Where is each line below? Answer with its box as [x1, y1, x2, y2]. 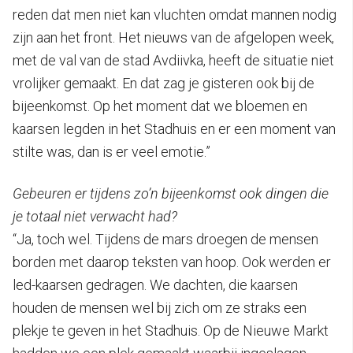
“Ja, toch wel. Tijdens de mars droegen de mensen [13, 230, 318, 247]
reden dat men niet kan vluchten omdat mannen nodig [13, 6, 336, 23]
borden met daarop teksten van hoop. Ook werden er [13, 253, 331, 270]
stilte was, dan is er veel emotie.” [13, 143, 210, 160]
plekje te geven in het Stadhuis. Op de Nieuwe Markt [13, 321, 329, 339]
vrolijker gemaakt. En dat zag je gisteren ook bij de [13, 74, 314, 91]
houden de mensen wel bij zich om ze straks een [13, 299, 307, 316]
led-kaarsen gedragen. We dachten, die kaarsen [13, 276, 298, 293]
